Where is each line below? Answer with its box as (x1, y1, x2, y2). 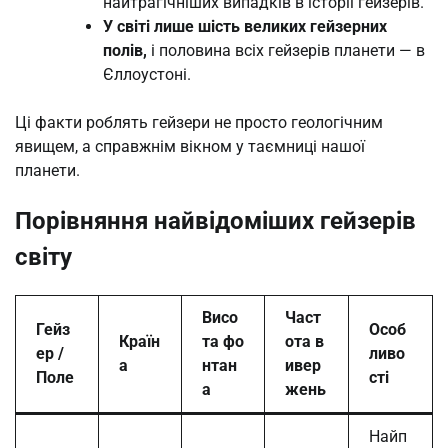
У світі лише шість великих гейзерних (103, 16, 387, 36)
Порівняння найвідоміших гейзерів (15, 206, 416, 235)
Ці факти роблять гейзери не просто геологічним (15, 112, 383, 132)
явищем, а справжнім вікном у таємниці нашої (15, 136, 365, 156)
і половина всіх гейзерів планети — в (147, 40, 425, 60)
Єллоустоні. (103, 64, 191, 84)
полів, (103, 40, 147, 60)
